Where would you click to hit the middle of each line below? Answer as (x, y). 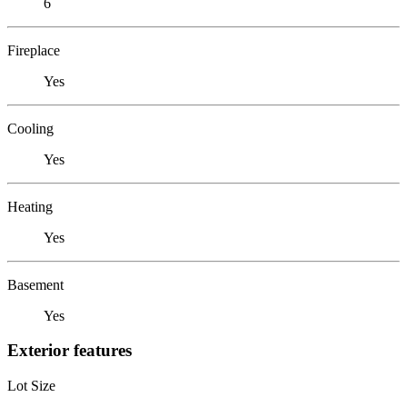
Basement (35, 284)
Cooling (30, 128)
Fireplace (34, 50)
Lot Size (31, 385)
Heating (30, 206)
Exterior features (69, 351)
